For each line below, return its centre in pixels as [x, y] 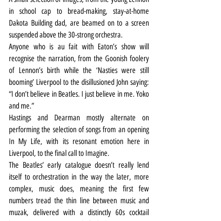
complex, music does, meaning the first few [79, 188]
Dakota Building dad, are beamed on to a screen [79, 23]
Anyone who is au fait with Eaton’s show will [79, 46]
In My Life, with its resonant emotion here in [79, 141]
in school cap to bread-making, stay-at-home [79, 11]
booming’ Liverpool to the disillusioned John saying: [79, 82]
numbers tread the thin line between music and [79, 200]
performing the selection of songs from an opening [79, 129]
